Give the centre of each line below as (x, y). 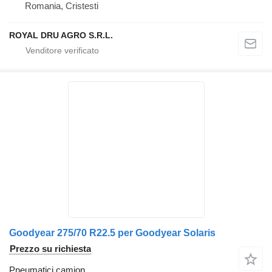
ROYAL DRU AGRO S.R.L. (61, 36)
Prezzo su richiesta (50, 249)
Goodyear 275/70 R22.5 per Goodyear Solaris (112, 233)
